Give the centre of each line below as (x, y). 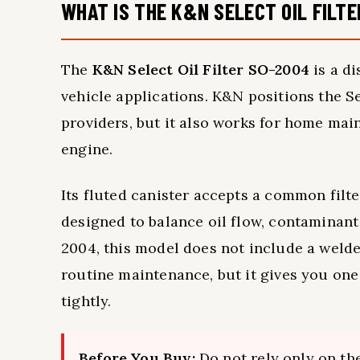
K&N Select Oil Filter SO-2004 (200, 70)
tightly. (86, 301)
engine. (87, 149)
